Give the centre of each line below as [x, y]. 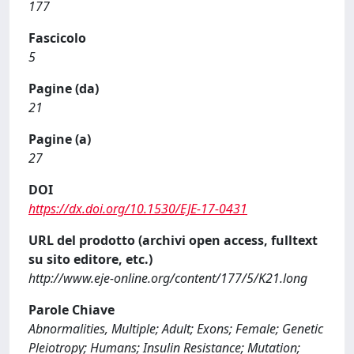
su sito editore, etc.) [90, 259]
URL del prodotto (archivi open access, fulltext [173, 240]
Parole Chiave [72, 310]
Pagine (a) [60, 139]
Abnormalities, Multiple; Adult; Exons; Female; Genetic [176, 329]
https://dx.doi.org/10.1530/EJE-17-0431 [138, 209]
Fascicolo [57, 38]
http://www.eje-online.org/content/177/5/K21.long [168, 278]
